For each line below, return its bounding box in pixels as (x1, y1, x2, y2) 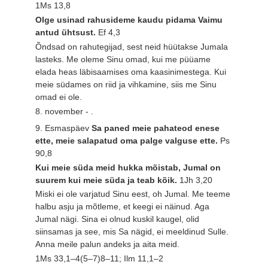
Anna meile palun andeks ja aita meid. (35, 239, 180, 249)
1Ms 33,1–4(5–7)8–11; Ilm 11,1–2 (35, 254, 164, 264)
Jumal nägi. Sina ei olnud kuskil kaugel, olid (35, 214, 200, 224)
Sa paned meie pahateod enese (92, 123, 220, 133)
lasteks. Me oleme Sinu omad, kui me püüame (35, 54, 211, 64)
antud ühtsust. (35, 28, 99, 38)
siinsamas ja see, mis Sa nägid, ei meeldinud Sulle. (35, 227, 229, 237)
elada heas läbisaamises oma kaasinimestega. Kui (35, 66, 227, 77)
